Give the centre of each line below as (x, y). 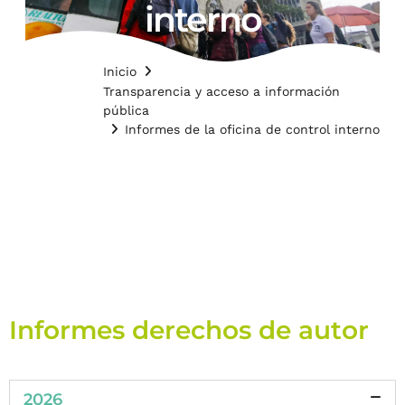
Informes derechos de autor (189, 330)
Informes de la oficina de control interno (252, 129)
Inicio (120, 71)
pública (126, 110)
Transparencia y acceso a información (221, 91)
